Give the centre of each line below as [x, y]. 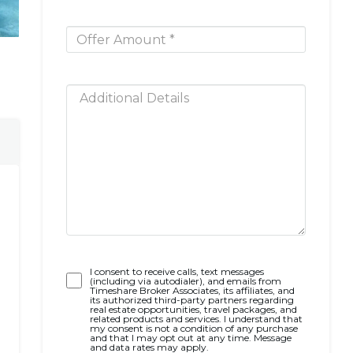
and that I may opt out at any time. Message [190, 338]
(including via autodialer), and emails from [185, 281]
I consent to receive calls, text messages [176, 271]
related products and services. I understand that [196, 319]
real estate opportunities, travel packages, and [193, 309]
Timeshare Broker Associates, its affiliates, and [192, 290]
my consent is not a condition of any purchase [193, 328]
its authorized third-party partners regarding [191, 300]
